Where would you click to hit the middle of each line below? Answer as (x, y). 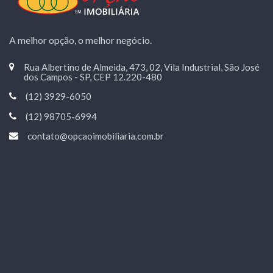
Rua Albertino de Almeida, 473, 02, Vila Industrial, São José (142, 67)
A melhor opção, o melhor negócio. (80, 40)
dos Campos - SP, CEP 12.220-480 (93, 76)
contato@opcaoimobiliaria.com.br (96, 136)
